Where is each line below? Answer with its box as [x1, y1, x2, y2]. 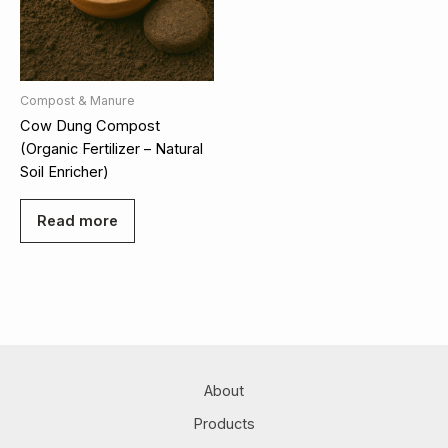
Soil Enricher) [20, 163, 109, 182]
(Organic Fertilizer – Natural [20, 140, 203, 159]
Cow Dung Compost [20, 117, 160, 136]
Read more [37, 211, 118, 230]
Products [193, 414, 255, 433]
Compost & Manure [20, 92, 135, 108]
